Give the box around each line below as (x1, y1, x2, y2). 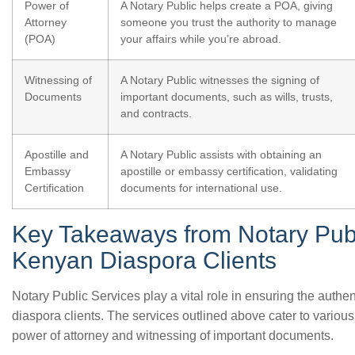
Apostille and (25, 148, 89, 161)
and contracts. (120, 107, 192, 120)
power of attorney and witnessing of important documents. (12, 329, 334, 342)
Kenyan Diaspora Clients (12, 247, 277, 273)
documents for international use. (120, 181, 282, 194)
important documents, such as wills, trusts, (120, 90, 333, 103)
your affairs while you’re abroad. (120, 32, 281, 45)
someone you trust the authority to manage (120, 16, 337, 29)
